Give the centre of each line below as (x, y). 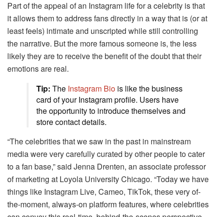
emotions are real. (38, 68)
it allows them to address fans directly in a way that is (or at (107, 18)
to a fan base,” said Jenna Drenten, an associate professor (107, 166)
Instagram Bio (92, 88)
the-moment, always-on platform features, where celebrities (108, 204)
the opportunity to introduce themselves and (111, 110)
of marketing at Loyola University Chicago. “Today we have (108, 179)
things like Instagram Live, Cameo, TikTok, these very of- (104, 191)
